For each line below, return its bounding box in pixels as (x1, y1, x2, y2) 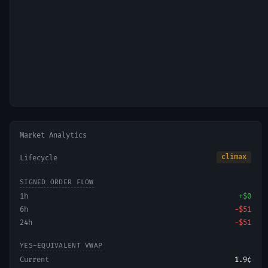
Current (20, 255, 49, 264)
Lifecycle (20, 154, 57, 163)
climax (221, 153, 247, 162)
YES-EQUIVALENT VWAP (20, 242, 103, 249)
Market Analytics (20, 131, 87, 140)
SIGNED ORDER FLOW (20, 178, 94, 186)
